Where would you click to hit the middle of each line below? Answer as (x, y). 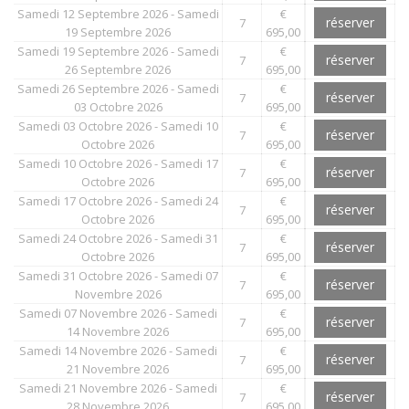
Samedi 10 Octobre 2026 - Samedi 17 (118, 163)
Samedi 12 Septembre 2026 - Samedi (118, 13)
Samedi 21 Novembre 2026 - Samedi (118, 388)
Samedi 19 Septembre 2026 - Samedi (118, 51)
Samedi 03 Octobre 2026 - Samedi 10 (118, 126)
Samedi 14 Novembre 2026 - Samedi (118, 350)
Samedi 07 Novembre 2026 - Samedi (118, 313)
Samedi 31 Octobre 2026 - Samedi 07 (118, 275)
